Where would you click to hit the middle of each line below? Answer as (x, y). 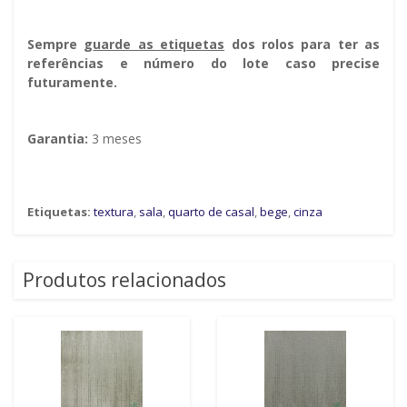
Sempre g (60, 45)
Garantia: (58, 139)
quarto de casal (211, 212)
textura (114, 212)
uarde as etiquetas (159, 45)
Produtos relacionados (124, 280)
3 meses (115, 139)
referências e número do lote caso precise (203, 64)
